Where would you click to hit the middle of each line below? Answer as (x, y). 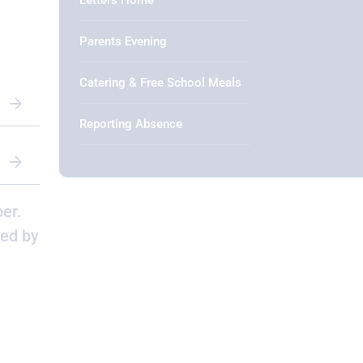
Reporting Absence (131, 124)
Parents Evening (123, 41)
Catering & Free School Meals (160, 83)
